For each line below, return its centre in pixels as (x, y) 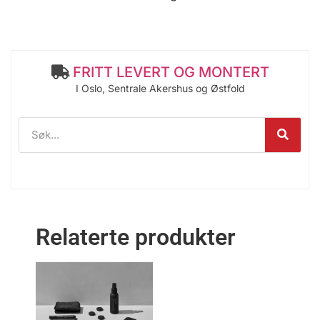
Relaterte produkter (136, 237)
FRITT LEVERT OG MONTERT (171, 72)
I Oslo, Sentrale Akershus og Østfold (160, 88)
